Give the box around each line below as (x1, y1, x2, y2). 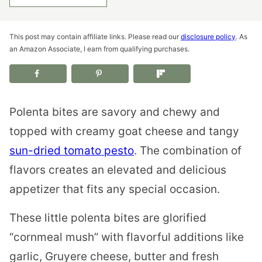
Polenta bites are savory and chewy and (9, 105, 220, 119)
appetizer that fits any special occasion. (9, 182, 220, 196)
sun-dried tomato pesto (9, 143, 134, 157)
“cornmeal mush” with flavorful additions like (9, 230, 244, 244)
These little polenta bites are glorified (9, 211, 206, 225)
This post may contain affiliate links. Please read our (9, 32, 181, 41)
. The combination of (134, 143, 242, 157)
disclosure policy (181, 32, 236, 41)
